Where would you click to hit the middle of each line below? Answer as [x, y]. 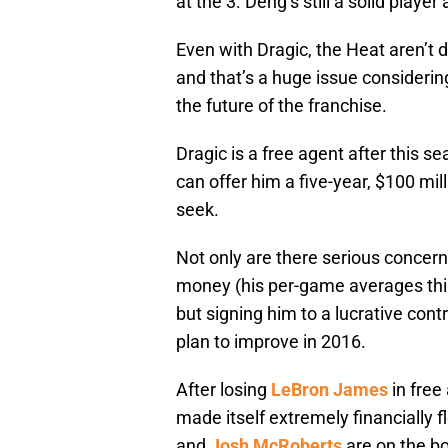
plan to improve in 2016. [271, 342]
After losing [223, 390]
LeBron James [329, 390]
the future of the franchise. [281, 106]
